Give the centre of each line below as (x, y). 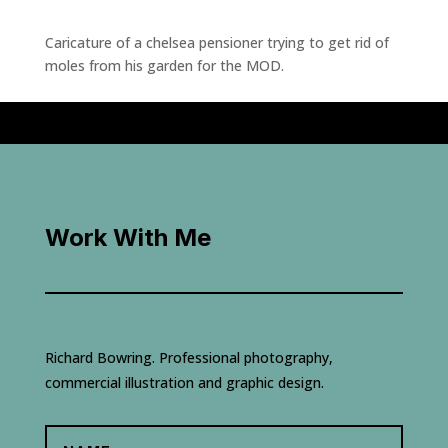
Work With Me (127, 238)
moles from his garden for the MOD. (164, 66)
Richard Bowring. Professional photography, (188, 358)
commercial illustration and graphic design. (184, 383)
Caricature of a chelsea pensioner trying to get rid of (216, 43)
